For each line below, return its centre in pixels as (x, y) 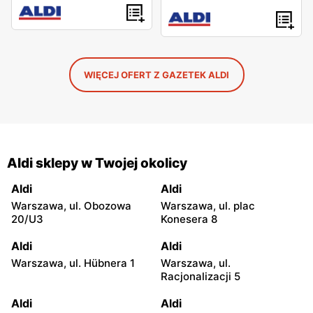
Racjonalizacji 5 (201, 276)
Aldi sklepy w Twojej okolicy (97, 163)
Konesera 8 (189, 219)
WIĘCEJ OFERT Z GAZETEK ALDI (156, 74)
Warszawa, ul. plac (208, 205)
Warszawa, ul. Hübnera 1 (73, 263)
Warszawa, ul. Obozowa (71, 205)
